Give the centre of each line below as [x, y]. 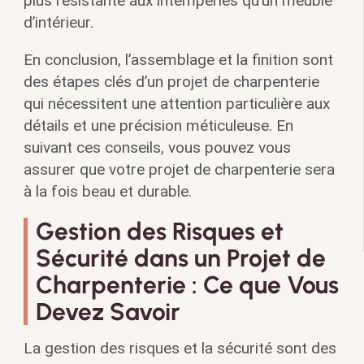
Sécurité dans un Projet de [180, 258]
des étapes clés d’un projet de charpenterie [171, 81]
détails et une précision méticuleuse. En [158, 125]
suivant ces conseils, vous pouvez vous [157, 147]
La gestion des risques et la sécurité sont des [180, 348]
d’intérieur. [58, 22]
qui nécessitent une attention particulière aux [176, 103]
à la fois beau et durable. [107, 191]
